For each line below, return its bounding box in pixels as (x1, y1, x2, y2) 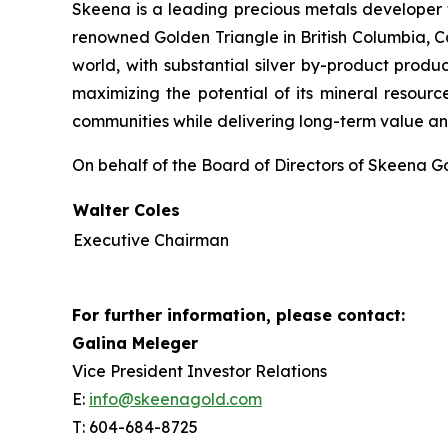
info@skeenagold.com (89, 388, 262, 409)
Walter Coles (73, 199, 180, 220)
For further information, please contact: (72, 304, 405, 325)
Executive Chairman (73, 229, 229, 250)
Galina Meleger (72, 332, 198, 353)
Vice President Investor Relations (72, 360, 327, 381)
